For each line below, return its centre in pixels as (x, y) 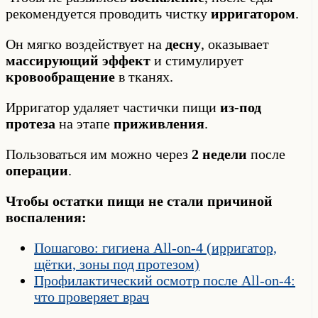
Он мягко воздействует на (86, 44)
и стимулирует (197, 60)
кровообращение (60, 76)
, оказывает (235, 44)
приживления (159, 123)
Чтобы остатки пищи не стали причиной (139, 201)
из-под (241, 107)
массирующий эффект (78, 60)
